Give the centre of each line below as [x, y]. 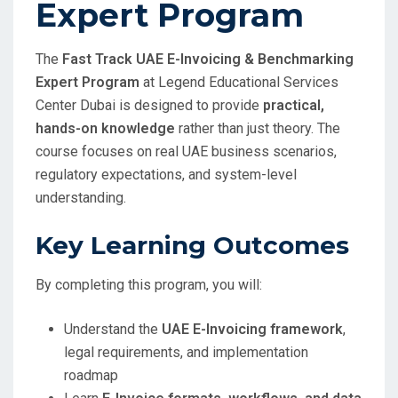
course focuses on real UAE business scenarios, [186, 152]
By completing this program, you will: [149, 285]
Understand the [113, 330]
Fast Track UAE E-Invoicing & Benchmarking [208, 60]
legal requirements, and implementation [186, 353]
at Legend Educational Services [239, 83]
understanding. [81, 198]
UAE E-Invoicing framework [252, 330]
